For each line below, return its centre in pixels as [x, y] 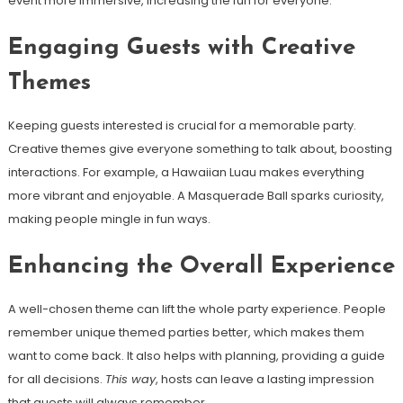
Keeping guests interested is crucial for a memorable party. [182, 125]
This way [130, 379]
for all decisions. [56, 379]
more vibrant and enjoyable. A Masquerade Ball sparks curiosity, [196, 195]
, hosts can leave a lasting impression [264, 379]
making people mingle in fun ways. [109, 219]
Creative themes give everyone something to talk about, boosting [200, 148]
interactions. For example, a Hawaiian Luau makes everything [186, 172]
